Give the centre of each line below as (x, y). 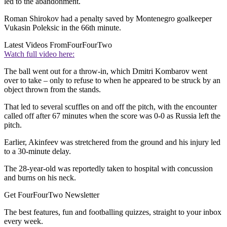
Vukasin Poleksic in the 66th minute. (63, 28)
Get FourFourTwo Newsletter (52, 195)
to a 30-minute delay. (37, 152)
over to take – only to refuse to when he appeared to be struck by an (112, 81)
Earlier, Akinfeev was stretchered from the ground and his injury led (112, 142)
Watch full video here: (39, 54)
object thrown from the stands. (52, 90)
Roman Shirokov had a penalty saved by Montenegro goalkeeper (108, 19)
